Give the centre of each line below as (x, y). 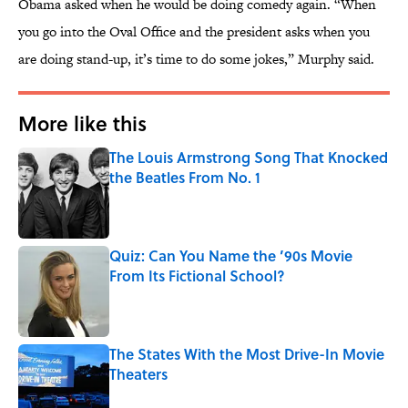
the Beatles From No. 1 (185, 178)
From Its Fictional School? (197, 276)
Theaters (138, 374)
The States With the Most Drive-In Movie (247, 354)
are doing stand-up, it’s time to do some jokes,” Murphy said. (196, 59)
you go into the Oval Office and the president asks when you (194, 32)
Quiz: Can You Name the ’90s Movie (231, 256)
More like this (82, 123)
